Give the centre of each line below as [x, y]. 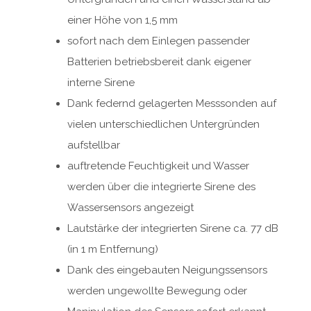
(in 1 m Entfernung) [113, 250]
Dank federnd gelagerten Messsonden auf [172, 104]
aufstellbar [94, 145]
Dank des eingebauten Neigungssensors [167, 270]
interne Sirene [101, 83]
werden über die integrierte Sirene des [161, 187]
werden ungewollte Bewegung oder [157, 291]
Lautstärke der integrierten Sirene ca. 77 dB [173, 229]
